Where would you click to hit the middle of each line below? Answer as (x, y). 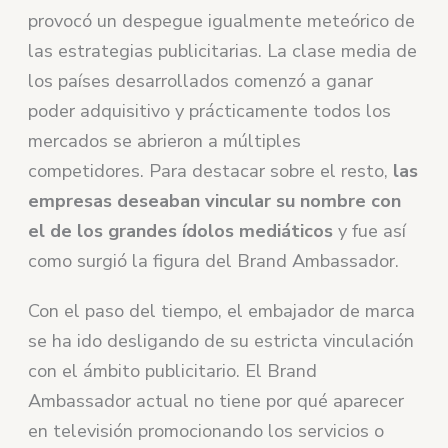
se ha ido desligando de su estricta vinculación (221, 340)
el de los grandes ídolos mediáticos (181, 230)
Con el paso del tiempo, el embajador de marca (222, 310)
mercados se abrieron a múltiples (165, 140)
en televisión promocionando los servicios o (206, 430)
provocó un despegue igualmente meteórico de (222, 20)
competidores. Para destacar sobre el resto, (211, 170)
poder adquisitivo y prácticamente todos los (210, 110)
